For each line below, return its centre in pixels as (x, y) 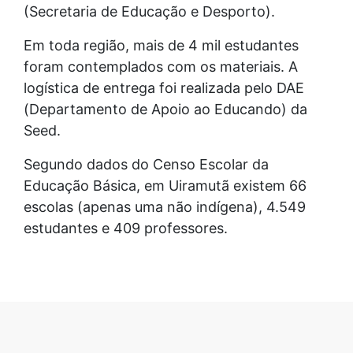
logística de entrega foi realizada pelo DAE (164, 87)
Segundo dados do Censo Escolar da (146, 164)
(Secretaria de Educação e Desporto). (149, 11)
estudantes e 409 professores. (126, 228)
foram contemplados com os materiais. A (161, 66)
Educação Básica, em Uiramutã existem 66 (165, 185)
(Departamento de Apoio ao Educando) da (165, 109)
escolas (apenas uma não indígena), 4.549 (165, 206)
